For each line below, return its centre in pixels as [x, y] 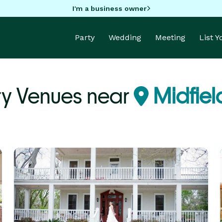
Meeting [170, 37]
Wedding [125, 37]
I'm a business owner [109, 8]
